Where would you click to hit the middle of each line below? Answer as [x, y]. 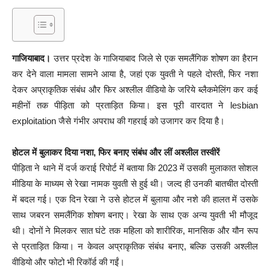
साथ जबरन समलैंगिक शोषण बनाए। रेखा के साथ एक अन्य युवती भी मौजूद [135, 215]
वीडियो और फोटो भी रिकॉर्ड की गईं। [68, 262]
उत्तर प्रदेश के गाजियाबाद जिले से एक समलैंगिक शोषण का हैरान [154, 58]
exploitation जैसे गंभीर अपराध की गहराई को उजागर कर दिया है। [118, 121]
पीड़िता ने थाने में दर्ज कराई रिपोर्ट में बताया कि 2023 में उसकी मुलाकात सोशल [135, 168]
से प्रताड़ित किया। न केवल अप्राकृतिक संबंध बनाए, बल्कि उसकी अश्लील [135, 246]
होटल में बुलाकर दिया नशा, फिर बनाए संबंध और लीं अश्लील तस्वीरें [116, 152]
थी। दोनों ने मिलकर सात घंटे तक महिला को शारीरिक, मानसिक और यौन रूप [135, 230]
